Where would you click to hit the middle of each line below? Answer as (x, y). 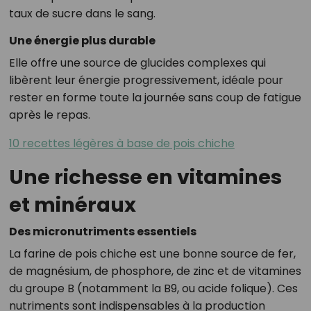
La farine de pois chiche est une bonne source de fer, (152, 254)
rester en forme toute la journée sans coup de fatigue (155, 98)
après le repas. (49, 115)
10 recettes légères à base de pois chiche (121, 144)
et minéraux (72, 205)
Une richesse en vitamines (145, 177)
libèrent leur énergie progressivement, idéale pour (146, 81)
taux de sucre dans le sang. (82, 14)
